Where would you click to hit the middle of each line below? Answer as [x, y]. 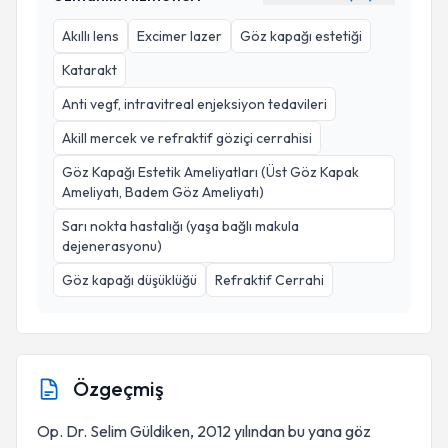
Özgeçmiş [118, 388]
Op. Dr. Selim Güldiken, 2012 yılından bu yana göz [204, 431]
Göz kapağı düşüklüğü [129, 280]
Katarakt [89, 70]
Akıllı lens [90, 36]
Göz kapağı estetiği [301, 36]
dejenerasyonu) [112, 246]
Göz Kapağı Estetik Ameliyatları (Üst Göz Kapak [210, 172]
